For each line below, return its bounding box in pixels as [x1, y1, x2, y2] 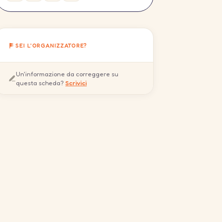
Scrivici [65, 79, 87, 87]
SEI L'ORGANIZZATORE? [15, 42, 88, 49]
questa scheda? [16, 79, 65, 87]
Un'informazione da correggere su [16, 70, 118, 78]
